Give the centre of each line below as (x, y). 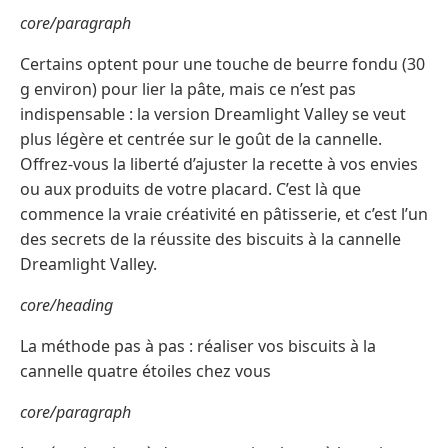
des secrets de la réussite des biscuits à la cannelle (210, 239)
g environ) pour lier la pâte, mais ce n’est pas (188, 89)
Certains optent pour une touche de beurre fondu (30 (222, 64)
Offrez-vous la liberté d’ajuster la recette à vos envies (219, 164)
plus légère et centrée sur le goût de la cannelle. (201, 139)
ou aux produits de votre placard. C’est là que (190, 189)
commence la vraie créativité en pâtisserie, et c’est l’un (224, 214)
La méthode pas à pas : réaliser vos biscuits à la (198, 346)
